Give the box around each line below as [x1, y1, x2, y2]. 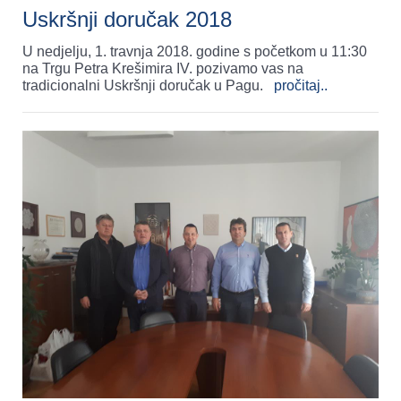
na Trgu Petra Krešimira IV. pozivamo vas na [22, 61, 303, 77]
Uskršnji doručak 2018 [22, 7, 232, 32]
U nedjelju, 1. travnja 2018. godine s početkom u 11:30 [22, 44, 367, 60]
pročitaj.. [274, 78, 328, 94]
